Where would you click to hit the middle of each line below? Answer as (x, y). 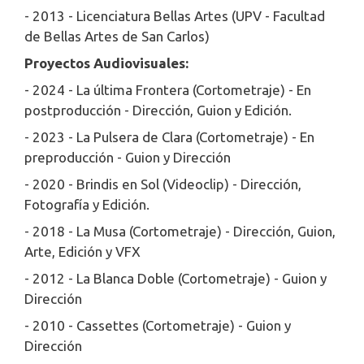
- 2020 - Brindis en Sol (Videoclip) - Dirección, (163, 184)
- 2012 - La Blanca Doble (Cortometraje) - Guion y (175, 279)
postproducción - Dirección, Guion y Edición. (158, 110)
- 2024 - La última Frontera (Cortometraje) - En (168, 90)
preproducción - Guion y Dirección (128, 158)
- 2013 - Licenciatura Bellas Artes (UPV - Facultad (175, 16)
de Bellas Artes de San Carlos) (117, 37)
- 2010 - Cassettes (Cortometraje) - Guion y (158, 326)
